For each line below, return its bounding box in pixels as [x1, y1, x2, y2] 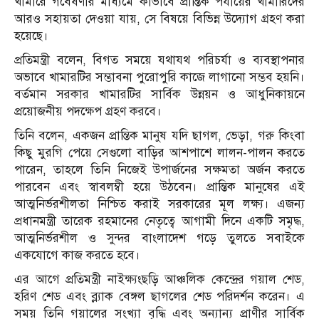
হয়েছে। [14, 28, 48, 44]
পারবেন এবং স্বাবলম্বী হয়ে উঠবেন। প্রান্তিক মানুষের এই [14, 179, 305, 195]
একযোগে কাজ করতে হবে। [14, 248, 140, 263]
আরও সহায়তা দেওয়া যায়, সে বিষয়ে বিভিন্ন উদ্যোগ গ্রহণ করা [14, 11, 305, 27]
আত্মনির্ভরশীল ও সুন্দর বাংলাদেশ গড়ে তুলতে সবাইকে [14, 231, 305, 246]
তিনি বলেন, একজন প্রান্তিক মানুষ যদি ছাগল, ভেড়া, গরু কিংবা [14, 128, 305, 144]
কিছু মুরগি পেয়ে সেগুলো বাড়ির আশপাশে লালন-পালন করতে [14, 145, 305, 161]
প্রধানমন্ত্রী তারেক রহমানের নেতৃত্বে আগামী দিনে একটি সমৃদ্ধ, [14, 214, 305, 229]
